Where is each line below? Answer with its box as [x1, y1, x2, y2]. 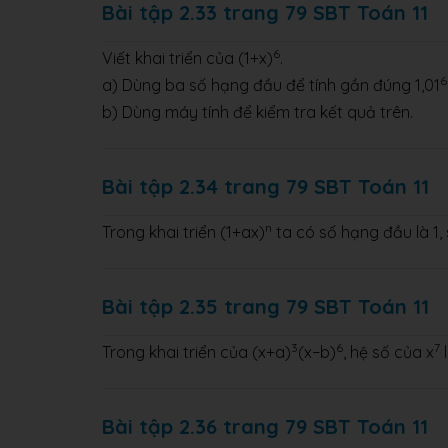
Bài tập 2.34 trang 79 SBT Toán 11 [102, 173, 429, 199]
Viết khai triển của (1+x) [102, 47, 273, 68]
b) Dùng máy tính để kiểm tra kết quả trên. [102, 101, 413, 122]
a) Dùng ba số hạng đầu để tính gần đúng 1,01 [102, 74, 440, 95]
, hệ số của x [343, 341, 434, 362]
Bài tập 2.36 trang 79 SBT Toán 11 [102, 413, 428, 439]
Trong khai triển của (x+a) [102, 341, 291, 362]
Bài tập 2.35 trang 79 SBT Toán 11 [102, 293, 429, 319]
